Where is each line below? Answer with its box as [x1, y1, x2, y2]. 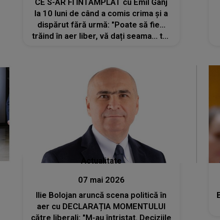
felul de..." [83, 42, 120, 52]
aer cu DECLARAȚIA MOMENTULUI [37, 202, 166, 212]
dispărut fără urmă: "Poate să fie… [37, 20, 165, 29]
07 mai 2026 [78, 175, 125, 185]
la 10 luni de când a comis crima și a [34, 8, 168, 18]
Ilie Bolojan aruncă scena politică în [36, 191, 167, 200]
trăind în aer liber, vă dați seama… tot [32, 31, 171, 41]
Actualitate [81, 156, 122, 166]
